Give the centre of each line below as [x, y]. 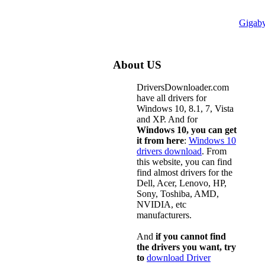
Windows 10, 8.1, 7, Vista [185, 109]
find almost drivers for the [185, 173]
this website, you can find [184, 162]
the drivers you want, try [186, 247]
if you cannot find [191, 237]
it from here [160, 141]
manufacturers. [164, 215]
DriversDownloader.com [183, 88]
